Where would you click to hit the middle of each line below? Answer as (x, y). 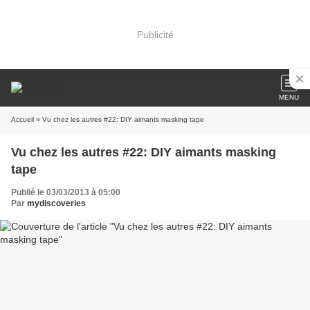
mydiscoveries (56, 203)
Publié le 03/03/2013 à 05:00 (66, 192)
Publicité (155, 34)
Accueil (22, 119)
